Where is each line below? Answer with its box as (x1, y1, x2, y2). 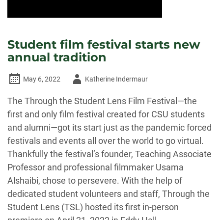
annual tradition (7, 50, 110, 64)
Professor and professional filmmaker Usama (7, 162, 184, 172)
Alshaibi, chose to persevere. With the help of (7, 175, 182, 186)
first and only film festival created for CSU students (7, 109, 205, 119)
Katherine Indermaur (85, 75, 148, 83)
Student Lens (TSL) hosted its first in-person (7, 202, 179, 212)
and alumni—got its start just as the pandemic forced (7, 122, 212, 133)
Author (69, 75, 90, 82)
